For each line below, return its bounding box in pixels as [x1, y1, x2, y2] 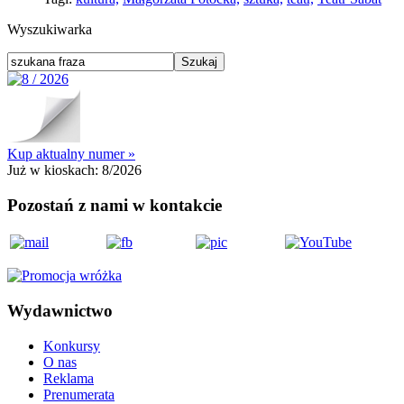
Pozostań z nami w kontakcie [7, 195, 222, 215]
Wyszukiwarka [7, 21, 92, 37]
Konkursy [43, 337, 100, 353]
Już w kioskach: [7, 161, 102, 178]
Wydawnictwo [7, 301, 113, 321]
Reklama [43, 370, 94, 386]
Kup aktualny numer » [7, 145, 135, 161]
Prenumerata [43, 386, 115, 402]
